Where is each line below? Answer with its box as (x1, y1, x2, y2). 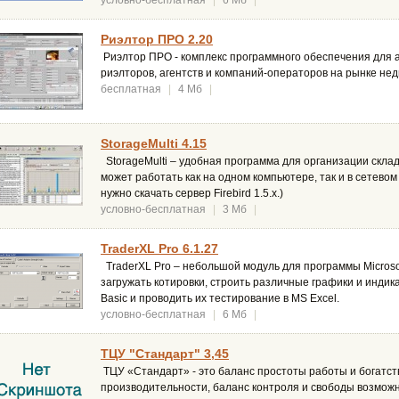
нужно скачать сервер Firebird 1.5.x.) (101, 187, 283, 200)
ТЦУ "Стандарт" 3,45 (101, 346, 229, 362)
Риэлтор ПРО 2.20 (101, 32, 213, 47)
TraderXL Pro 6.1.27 (101, 241, 218, 256)
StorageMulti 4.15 (101, 136, 207, 151)
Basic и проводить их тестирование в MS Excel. (101, 292, 339, 305)
